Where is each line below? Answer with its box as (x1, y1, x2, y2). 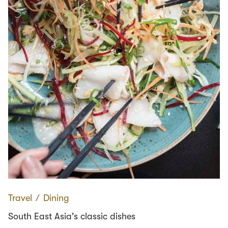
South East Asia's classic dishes (8, 211, 135, 222)
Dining (43, 193, 69, 204)
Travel (8, 193, 32, 204)
